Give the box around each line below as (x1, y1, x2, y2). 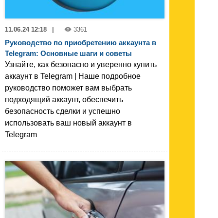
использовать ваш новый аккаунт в (5, 118, 132, 127)
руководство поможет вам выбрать (5, 83, 132, 92)
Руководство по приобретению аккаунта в (5, 38, 156, 47)
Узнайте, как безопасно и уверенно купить (5, 60, 157, 69)
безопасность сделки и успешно (5, 107, 120, 115)
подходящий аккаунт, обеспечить (5, 95, 123, 104)
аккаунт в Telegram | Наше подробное (5, 72, 141, 80)
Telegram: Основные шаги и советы (5, 49, 132, 57)
